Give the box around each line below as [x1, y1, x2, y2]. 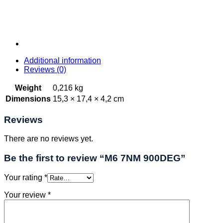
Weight [15, 83, 41, 92]
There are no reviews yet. [4, 134, 93, 143]
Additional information [24, 56, 101, 65]
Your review [4, 190, 48, 199]
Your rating [4, 173, 44, 182]
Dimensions [5, 94, 51, 103]
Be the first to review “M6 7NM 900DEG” [4, 153, 186, 164]
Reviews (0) [24, 65, 66, 74]
